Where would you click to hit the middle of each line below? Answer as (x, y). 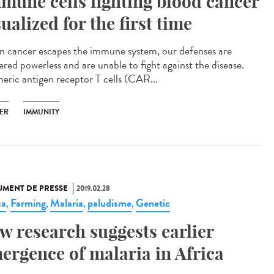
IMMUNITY (41, 112)
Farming (28, 203)
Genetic (153, 203)
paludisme (109, 203)
